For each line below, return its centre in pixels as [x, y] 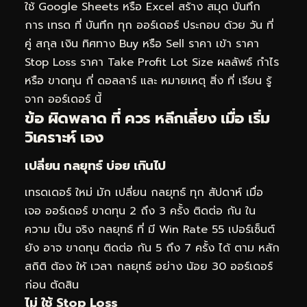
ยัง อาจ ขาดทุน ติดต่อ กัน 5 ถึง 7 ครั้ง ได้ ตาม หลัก [152, 248]
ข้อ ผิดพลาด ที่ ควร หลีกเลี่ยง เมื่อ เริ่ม [147, 119]
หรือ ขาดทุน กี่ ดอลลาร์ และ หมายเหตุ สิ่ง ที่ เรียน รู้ [148, 81]
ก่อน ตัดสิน [52, 285]
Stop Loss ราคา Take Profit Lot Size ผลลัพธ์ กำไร [152, 63]
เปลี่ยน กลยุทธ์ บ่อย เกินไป [95, 165]
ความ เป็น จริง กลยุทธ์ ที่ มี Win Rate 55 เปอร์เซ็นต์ [150, 229]
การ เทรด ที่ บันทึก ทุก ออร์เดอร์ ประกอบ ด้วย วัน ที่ [149, 26]
